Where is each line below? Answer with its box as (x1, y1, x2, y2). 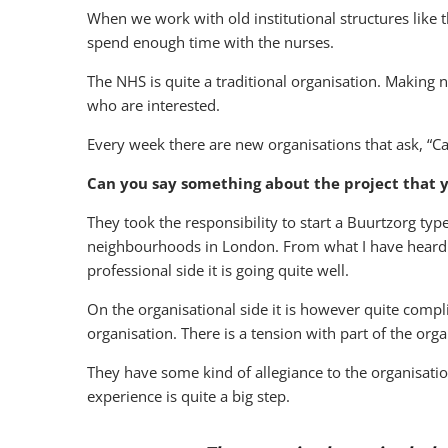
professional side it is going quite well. (87, 260, 349, 280)
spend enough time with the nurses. (87, 32, 334, 52)
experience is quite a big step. (87, 386, 290, 406)
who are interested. (87, 95, 220, 115)
